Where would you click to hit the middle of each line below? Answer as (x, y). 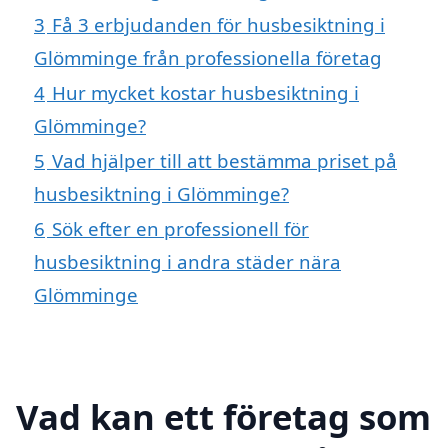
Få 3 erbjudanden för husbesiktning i (218, 24)
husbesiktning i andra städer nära (187, 261)
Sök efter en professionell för (180, 228)
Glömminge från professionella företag (208, 57)
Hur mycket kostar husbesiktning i (205, 92)
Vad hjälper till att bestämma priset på (224, 160)
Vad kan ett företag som (223, 416)
